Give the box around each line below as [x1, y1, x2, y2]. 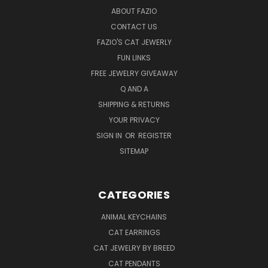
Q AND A [120, 83, 148, 94]
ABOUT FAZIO [111, 5, 157, 16]
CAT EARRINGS [108, 227, 160, 237]
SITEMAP [120, 145, 148, 156]
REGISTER [138, 130, 172, 141]
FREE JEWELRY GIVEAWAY [90, 68, 178, 78]
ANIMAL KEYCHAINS [101, 211, 167, 222]
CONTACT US [111, 21, 157, 32]
